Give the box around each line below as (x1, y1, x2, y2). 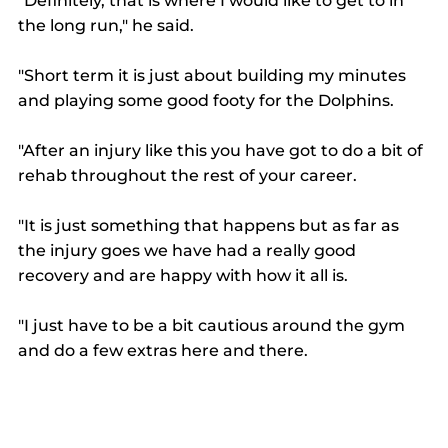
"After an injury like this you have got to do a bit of (18, 140, 427, 160)
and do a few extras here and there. (18, 340, 312, 360)
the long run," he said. (18, 15, 198, 35)
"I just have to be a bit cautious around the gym (18, 315, 409, 335)
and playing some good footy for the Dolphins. (18, 90, 398, 110)
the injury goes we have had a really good (18, 240, 360, 260)
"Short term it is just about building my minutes (18, 65, 410, 85)
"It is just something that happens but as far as (18, 215, 403, 235)
